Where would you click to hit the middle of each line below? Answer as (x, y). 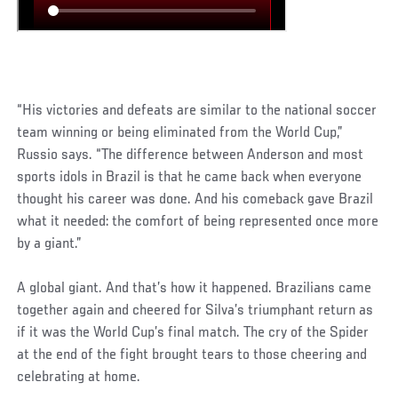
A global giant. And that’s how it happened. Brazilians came (195, 288)
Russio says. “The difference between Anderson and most (191, 155)
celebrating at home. (79, 377)
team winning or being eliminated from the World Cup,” (180, 133)
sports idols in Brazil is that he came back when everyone (190, 177)
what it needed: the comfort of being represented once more (198, 222)
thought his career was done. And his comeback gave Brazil (195, 199)
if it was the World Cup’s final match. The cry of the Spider (193, 333)
